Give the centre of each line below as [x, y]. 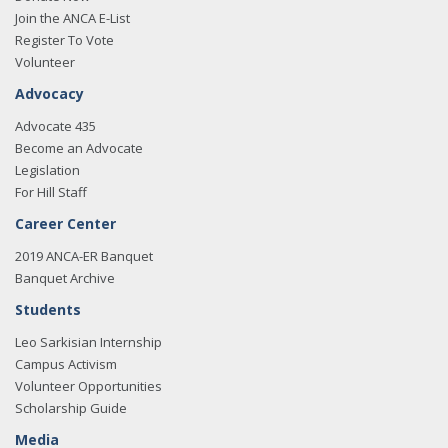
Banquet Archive [65, 278]
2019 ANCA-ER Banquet [84, 256]
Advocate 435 [55, 126]
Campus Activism [66, 364]
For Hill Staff [51, 192]
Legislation [47, 170]
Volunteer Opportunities [88, 386]
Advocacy [49, 93]
